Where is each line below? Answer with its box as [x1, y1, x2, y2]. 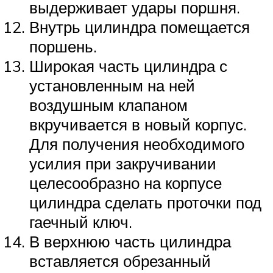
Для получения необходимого [29, 134, 244, 154]
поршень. [29, 37, 97, 57]
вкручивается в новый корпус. [29, 115, 247, 135]
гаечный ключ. [29, 212, 132, 232]
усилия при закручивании [29, 154, 216, 174]
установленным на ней [29, 76, 195, 96]
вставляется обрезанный [29, 251, 211, 271]
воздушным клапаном [29, 95, 188, 115]
